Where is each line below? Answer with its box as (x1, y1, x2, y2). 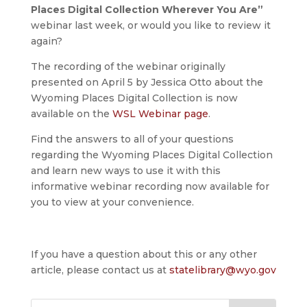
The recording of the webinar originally (30, 60, 225, 73)
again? (30, 35, 62, 48)
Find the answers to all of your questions (30, 133, 234, 146)
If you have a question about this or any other (30, 248, 257, 261)
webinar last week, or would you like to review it (30, 19, 271, 32)
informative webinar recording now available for (30, 180, 269, 193)
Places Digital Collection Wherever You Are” (30, 3, 263, 16)
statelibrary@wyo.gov (169, 264, 276, 277)
